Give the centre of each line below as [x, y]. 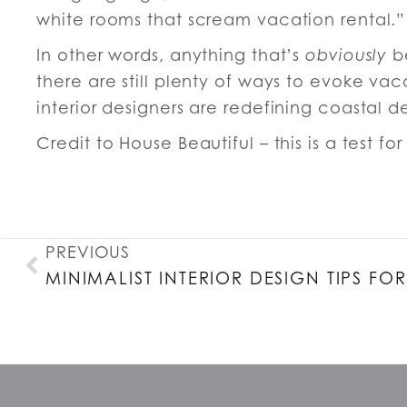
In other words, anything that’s [171, 55]
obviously [347, 55]
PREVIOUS [88, 253]
